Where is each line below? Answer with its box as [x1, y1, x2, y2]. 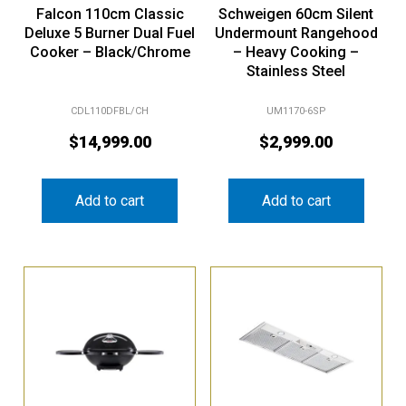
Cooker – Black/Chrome [29, 43, 190, 62]
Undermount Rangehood [214, 24, 378, 43]
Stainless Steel [246, 63, 346, 81]
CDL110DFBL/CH [71, 105, 150, 117]
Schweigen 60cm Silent [218, 5, 374, 24]
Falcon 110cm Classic [35, 5, 184, 24]
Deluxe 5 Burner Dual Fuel [24, 24, 196, 43]
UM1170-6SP [266, 105, 326, 117]
